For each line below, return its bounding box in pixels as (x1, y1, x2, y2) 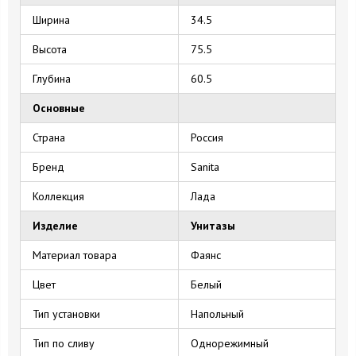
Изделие (33, 218, 78, 233)
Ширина (33, 12, 70, 27)
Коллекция (33, 188, 84, 203)
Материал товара (33, 247, 117, 262)
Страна (33, 130, 65, 145)
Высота (33, 41, 67, 56)
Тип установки (33, 306, 100, 321)
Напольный (191, 306, 244, 321)
